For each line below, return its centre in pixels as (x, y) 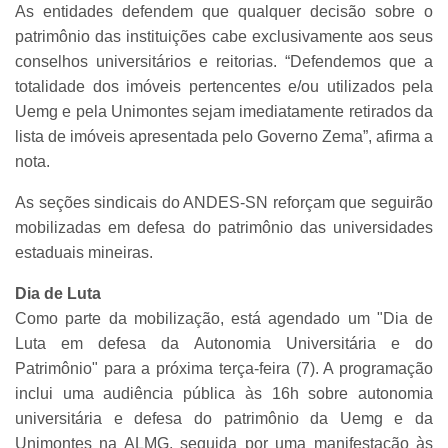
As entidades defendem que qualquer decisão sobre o (224, 12)
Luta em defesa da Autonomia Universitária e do (224, 344)
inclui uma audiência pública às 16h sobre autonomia (224, 394)
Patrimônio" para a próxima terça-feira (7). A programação (224, 369)
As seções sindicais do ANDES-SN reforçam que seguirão (224, 203)
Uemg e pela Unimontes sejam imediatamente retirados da (224, 112)
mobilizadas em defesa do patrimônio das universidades (224, 228)
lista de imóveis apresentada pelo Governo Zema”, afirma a (224, 137)
